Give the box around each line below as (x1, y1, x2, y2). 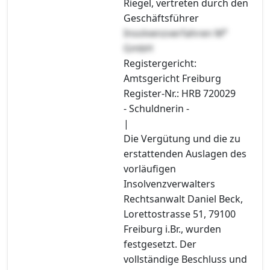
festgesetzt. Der (124, 237, 196, 251)
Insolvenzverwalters (124, 177, 215, 190)
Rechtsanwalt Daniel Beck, (124, 192, 243, 206)
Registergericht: (124, 56, 196, 70)
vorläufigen (124, 162, 176, 175)
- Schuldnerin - (124, 101, 189, 115)
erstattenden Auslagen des (124, 146, 246, 160)
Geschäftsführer (124, 11, 199, 25)
